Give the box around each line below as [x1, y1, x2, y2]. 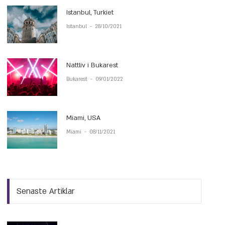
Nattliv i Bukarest [66, 61, 119, 70]
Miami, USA [66, 114, 101, 123]
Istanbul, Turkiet [66, 8, 114, 17]
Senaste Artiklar [17, 185, 75, 197]
